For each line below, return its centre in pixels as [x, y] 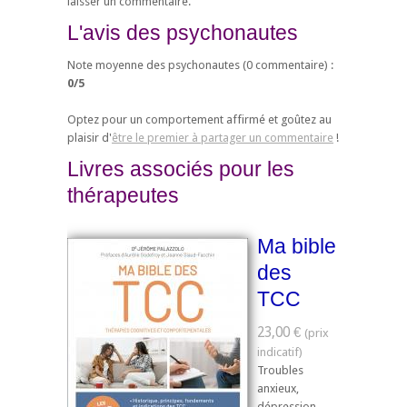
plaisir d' [89, 138]
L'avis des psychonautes [183, 32]
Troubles [280, 370]
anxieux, [278, 388]
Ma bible [297, 247]
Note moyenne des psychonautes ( [157, 65]
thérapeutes [123, 196]
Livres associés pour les [181, 169]
